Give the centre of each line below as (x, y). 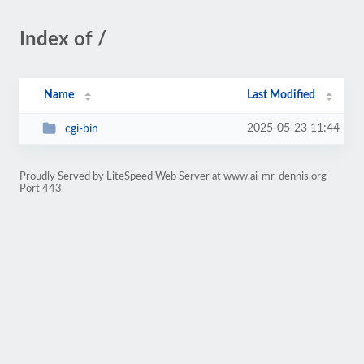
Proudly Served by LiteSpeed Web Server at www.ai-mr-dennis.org (173, 176)
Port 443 (41, 188)
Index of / (63, 40)
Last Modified (282, 95)
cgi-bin (81, 129)
